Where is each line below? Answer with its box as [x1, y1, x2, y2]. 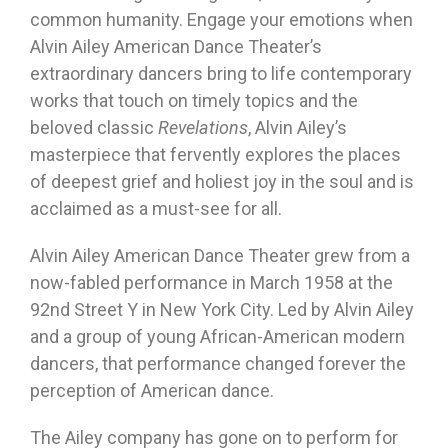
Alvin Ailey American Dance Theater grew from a [30, 245, 410, 267]
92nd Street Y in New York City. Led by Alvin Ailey [30, 299, 414, 321]
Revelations [158, 117, 248, 139]
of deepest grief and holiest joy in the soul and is [30, 171, 414, 193]
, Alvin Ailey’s [248, 117, 347, 139]
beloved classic [30, 117, 158, 139]
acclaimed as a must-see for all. [30, 198, 282, 220]
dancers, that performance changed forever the [30, 353, 406, 375]
